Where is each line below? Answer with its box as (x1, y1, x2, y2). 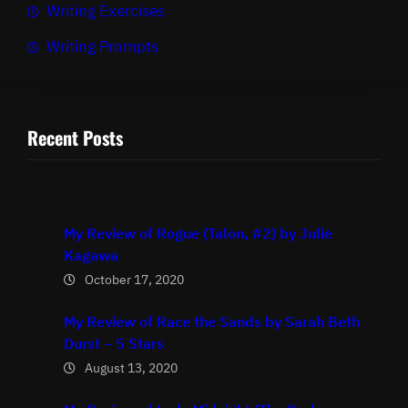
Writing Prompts (46, 36, 158, 57)
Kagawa (64, 245, 118, 264)
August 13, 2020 (85, 359, 178, 376)
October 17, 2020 (85, 270, 184, 288)
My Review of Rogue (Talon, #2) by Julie (64, 223, 332, 242)
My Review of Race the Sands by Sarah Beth (64, 311, 360, 331)
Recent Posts (27, 124, 123, 152)
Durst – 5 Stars (64, 333, 164, 352)
